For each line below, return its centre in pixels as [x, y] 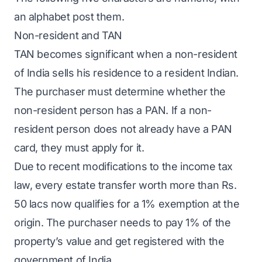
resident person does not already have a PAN [123, 129]
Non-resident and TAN [68, 35]
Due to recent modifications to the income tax [124, 166]
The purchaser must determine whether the [120, 92]
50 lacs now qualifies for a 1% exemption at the [127, 204]
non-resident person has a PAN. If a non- [113, 110]
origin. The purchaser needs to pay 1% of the [123, 223]
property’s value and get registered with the [119, 241]
